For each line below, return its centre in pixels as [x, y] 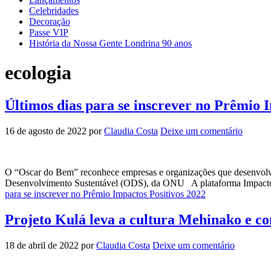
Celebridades [54, 11]
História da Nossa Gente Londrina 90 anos [110, 43]
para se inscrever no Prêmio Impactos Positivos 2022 [105, 194]
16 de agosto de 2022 [46, 131]
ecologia [38, 73]
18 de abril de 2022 [42, 245]
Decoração [50, 21]
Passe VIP [49, 32]
